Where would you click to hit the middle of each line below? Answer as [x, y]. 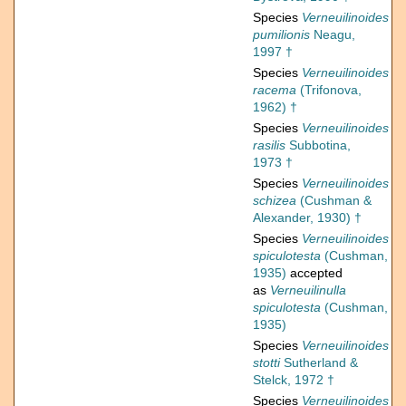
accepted [314, 273]
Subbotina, [318, 145]
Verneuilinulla [308, 290]
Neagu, [333, 35]
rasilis [269, 145]
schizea [275, 201]
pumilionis [281, 35]
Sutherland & [319, 363]
